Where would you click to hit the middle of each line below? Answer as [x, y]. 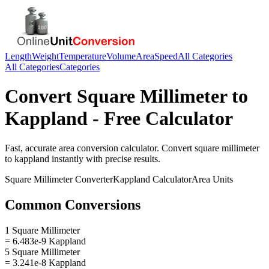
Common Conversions [73, 204]
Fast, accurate [32, 148]
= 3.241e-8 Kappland [45, 262]
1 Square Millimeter [42, 230]
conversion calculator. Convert [134, 148]
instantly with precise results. [105, 159]
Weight [45, 56]
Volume [121, 56]
